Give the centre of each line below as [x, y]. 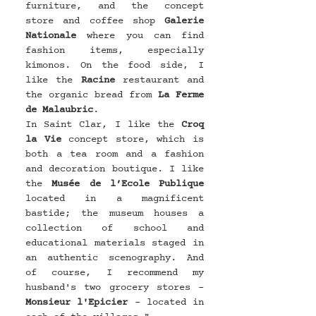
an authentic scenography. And [115, 257]
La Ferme [181, 95]
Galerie [184, 20]
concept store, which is [133, 139]
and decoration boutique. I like [115, 169]
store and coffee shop [95, 20]
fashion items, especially [115, 50]
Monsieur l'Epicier [77, 302]
